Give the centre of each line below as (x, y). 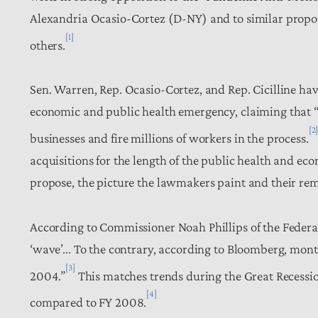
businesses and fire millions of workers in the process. (169, 138)
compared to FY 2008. (88, 302)
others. (48, 45)
